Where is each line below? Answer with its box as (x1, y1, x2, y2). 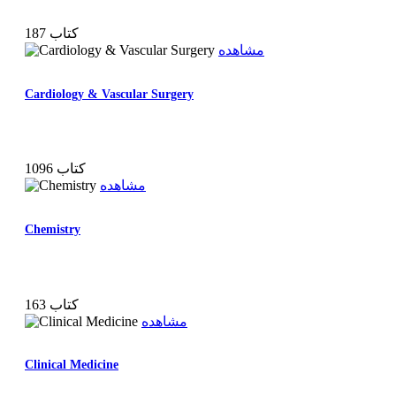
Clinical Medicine (25, 358, 118, 372)
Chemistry (25, 223, 80, 237)
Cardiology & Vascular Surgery (25, 87, 194, 101)
